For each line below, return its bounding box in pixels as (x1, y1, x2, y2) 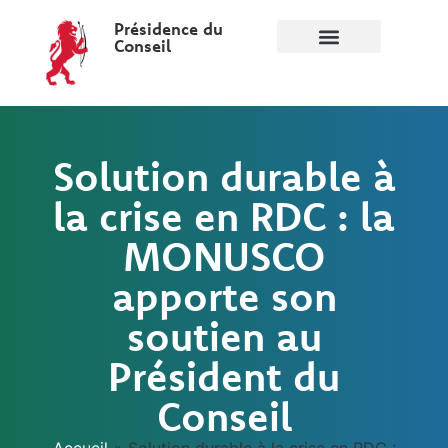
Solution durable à (52, 151, 396, 202)
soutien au (126, 311, 322, 362)
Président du (108, 351, 340, 402)
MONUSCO (122, 231, 326, 282)
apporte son (111, 271, 337, 322)
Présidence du (113, 18, 223, 39)
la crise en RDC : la (53, 191, 395, 242)
